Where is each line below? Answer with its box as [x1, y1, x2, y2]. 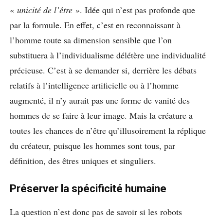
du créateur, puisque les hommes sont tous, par [10, 140, 175, 152]
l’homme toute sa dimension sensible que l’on [10, 34, 172, 46]
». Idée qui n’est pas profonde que [73, 4, 195, 16]
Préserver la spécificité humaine [10, 182, 166, 195]
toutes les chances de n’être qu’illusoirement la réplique [10, 125, 206, 137]
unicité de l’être [17, 4, 73, 16]
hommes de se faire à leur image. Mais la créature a [10, 109, 193, 122]
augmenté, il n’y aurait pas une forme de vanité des [10, 94, 190, 107]
